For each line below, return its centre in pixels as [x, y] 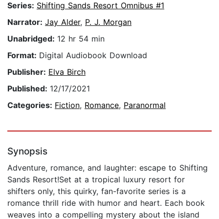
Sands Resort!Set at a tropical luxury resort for [96, 180]
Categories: [31, 105]
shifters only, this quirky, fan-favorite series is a [97, 191]
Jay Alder [63, 22]
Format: [23, 55]
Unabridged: [32, 39]
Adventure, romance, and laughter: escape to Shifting [108, 168]
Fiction [67, 105]
